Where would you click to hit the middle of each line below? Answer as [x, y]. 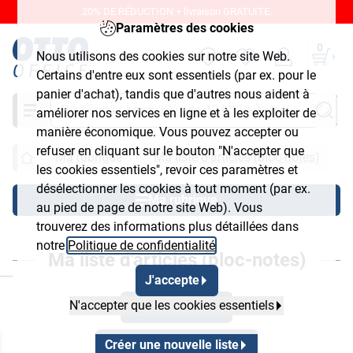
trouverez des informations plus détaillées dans [168, 227]
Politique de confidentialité [142, 245]
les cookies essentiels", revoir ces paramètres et [167, 170]
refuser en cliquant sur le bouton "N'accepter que [171, 151]
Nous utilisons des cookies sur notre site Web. [163, 56]
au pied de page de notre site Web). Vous [150, 208]
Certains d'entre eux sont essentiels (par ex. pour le [176, 75]
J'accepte [172, 280]
